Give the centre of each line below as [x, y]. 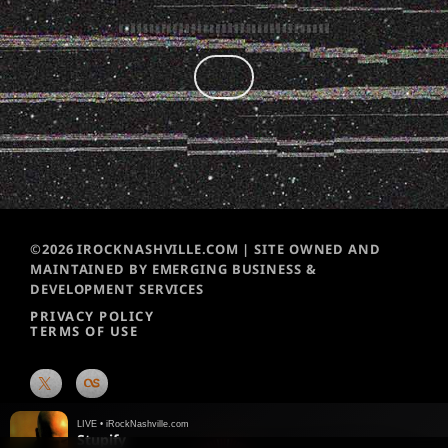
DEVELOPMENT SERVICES [117, 289]
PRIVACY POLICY [92, 316]
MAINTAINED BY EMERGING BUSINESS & [173, 269]
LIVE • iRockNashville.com [133, 424]
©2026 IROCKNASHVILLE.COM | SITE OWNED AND [205, 249]
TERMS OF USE [84, 331]
